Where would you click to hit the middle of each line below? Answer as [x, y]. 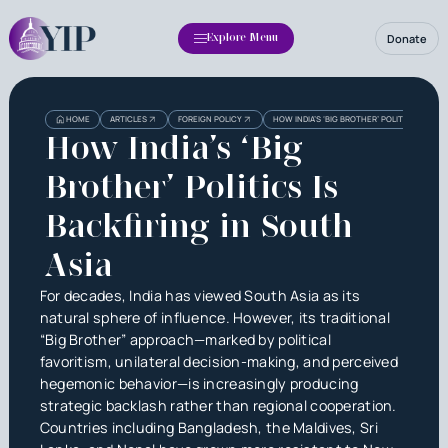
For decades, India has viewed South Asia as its [200, 295]
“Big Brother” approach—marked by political [185, 339]
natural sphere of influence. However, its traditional [214, 317]
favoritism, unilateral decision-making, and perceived [218, 361]
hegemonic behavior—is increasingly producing [199, 383]
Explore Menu [243, 38]
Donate [407, 38]
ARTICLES [128, 118]
